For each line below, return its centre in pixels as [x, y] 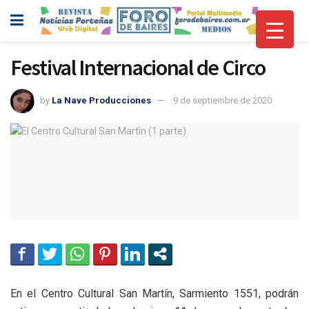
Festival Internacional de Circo [138, 68]
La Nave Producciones [101, 100]
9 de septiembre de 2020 [222, 100]
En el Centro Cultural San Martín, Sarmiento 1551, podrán [154, 294]
